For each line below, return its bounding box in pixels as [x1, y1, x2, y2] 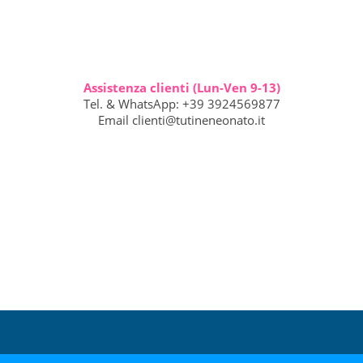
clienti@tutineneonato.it [132, 111, 265, 128]
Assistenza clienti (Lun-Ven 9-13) [83, 79, 280, 96]
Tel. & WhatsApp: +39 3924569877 [83, 95, 280, 112]
